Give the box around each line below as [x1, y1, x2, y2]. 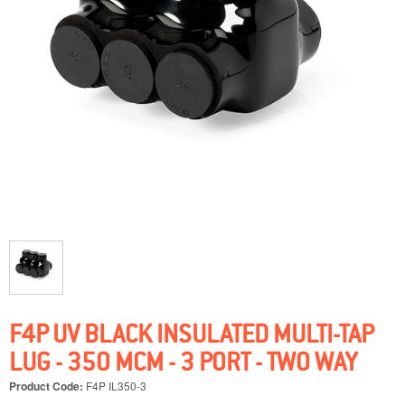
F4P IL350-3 [86, 378, 147, 394]
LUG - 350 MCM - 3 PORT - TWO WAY [9, 350, 358, 379]
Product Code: [9, 378, 87, 395]
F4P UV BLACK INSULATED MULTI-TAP [9, 322, 374, 351]
